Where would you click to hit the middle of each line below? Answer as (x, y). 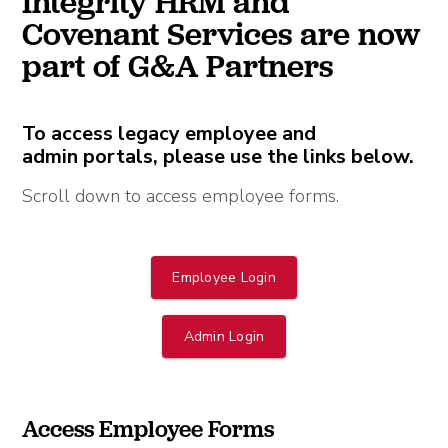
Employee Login (224, 277)
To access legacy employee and (169, 133)
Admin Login (224, 336)
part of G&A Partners (178, 65)
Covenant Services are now (221, 33)
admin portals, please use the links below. (218, 156)
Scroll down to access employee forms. (181, 195)
